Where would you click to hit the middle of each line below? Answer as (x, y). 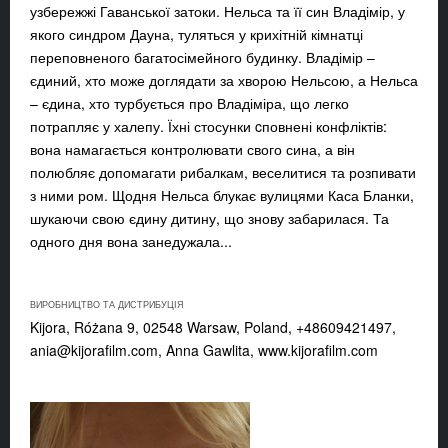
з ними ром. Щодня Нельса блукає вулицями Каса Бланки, (222, 195)
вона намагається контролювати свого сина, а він (192, 149)
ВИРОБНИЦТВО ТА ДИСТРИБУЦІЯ (107, 305)
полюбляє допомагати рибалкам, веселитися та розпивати (223, 172)
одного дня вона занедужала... (131, 241)
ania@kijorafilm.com (94, 350)
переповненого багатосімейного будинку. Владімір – (202, 57)
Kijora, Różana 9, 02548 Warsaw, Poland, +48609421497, (213, 327)
